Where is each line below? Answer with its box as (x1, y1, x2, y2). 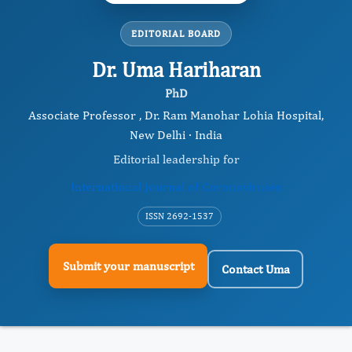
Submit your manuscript (62, 258, 194, 273)
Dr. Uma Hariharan (91, 57, 261, 82)
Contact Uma (221, 261, 290, 277)
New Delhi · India (130, 127, 222, 142)
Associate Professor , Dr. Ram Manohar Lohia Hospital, (28, 108, 324, 123)
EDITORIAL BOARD (130, 28, 222, 39)
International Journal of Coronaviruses (71, 179, 281, 194)
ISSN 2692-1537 (145, 211, 214, 222)
